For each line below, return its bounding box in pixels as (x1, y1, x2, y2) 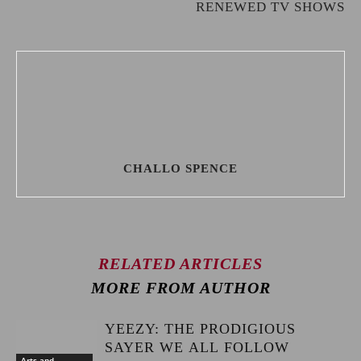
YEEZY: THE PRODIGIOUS (105, 321, 296, 337)
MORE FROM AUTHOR (90, 279, 271, 297)
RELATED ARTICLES (98, 255, 263, 272)
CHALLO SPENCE (123, 162, 238, 175)
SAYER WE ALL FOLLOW (105, 339, 289, 355)
